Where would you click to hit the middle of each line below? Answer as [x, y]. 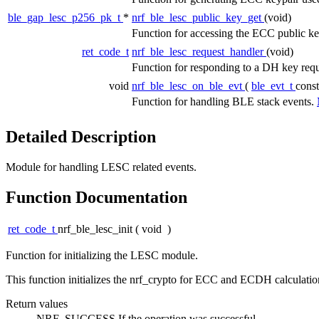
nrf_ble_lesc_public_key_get [198, 17]
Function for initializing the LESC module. [102, 256]
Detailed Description [81, 136]
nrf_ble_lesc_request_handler [199, 51]
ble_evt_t [273, 85]
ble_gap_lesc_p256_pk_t [66, 17]
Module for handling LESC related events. [101, 167]
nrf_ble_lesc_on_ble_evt [188, 85]
